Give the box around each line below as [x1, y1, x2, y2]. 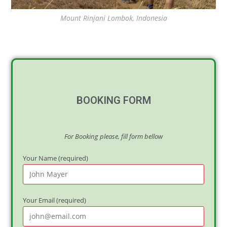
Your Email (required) [23, 195, 87, 205]
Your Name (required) [23, 153, 89, 163]
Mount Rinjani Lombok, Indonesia [60, 13, 167, 23]
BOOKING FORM [76, 94, 151, 106]
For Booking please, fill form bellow [64, 131, 163, 141]
